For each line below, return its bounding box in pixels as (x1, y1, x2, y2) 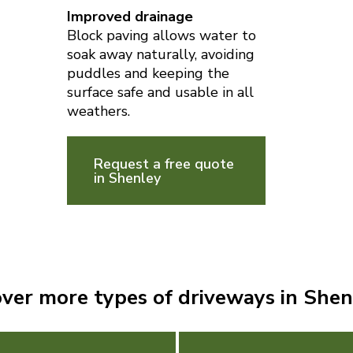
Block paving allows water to (66, 25, 256, 45)
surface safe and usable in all (66, 82, 254, 102)
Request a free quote (93, 154, 234, 173)
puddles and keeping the (66, 63, 229, 83)
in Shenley (93, 168, 161, 188)
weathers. (66, 101, 130, 121)
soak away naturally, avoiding (66, 44, 255, 64)
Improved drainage (66, 6, 193, 26)
